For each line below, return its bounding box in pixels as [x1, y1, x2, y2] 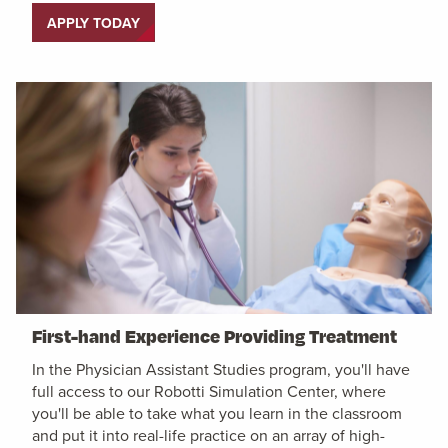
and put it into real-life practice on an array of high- [32, 423, 385, 446]
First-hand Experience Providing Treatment [32, 323, 397, 347]
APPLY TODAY [47, 12, 140, 33]
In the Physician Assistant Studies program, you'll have [32, 357, 410, 380]
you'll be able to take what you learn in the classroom [32, 401, 402, 424]
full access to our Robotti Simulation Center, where [32, 379, 386, 402]
